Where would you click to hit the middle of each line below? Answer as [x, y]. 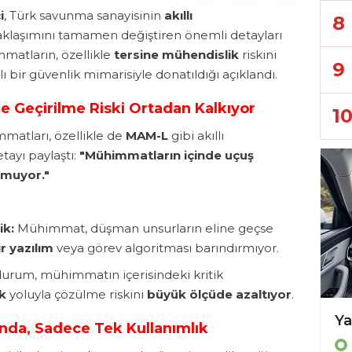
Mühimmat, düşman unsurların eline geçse [144, 229]
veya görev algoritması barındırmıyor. [166, 248]
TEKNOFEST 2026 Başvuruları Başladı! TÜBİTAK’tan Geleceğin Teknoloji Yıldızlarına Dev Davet [297, 320]
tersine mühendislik [176, 55]
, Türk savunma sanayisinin [84, 16]
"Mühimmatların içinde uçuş [167, 156]
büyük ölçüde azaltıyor [219, 295]
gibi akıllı [196, 136]
